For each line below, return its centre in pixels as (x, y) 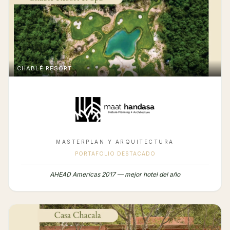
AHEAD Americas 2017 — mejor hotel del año (115, 175)
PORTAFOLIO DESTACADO (115, 154)
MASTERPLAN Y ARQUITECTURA (115, 142)
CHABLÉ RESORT (45, 69)
